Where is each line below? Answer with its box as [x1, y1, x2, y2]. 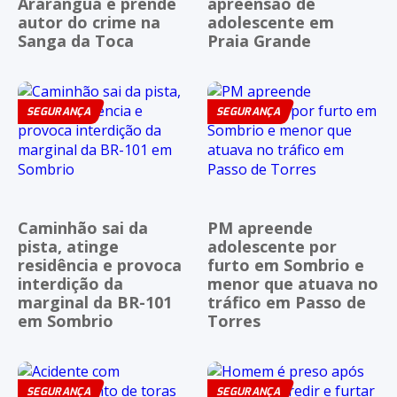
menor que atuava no [207, 273, 378, 295]
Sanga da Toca [18, 29, 134, 51]
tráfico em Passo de [207, 292, 366, 314]
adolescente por [207, 236, 337, 258]
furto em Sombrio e [207, 254, 364, 276]
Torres [207, 310, 261, 332]
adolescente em [207, 11, 334, 33]
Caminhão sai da [18, 217, 148, 239]
